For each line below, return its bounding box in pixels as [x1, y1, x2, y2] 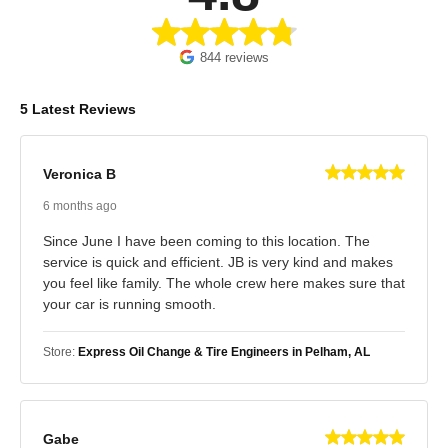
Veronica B [43, 166, 116, 183]
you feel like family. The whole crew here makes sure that [43, 274, 405, 291]
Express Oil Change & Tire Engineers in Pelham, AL [78, 344, 370, 359]
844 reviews [200, 49, 269, 65]
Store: [43, 344, 78, 359]
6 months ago [43, 198, 117, 213]
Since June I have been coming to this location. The [43, 232, 370, 249]
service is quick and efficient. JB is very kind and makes [43, 253, 393, 270]
